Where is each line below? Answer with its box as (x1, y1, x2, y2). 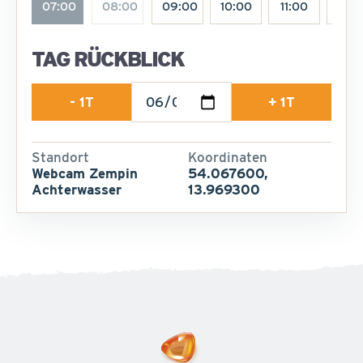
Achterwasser (32, 181, 122, 198)
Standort (32, 148, 89, 165)
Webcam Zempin (32, 164, 138, 181)
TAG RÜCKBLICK (32, 45, 184, 71)
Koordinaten (188, 148, 267, 165)
